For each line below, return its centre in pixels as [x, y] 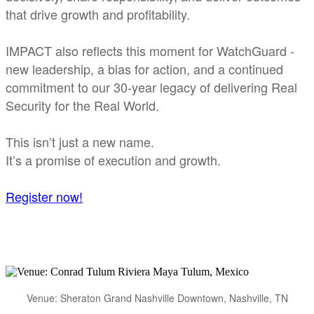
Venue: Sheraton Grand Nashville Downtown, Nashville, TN [157, 298]
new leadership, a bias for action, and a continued [144, 69]
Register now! [44, 197]
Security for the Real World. [82, 105]
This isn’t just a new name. [82, 142]
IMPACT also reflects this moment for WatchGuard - [150, 51]
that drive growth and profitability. [98, 14]
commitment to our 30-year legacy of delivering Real [151, 87]
